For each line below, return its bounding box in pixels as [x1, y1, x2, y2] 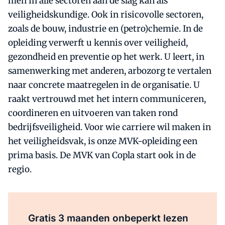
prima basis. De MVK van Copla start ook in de [8, 150, 196, 161]
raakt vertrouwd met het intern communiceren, [8, 93, 206, 104]
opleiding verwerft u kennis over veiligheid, [8, 37, 188, 48]
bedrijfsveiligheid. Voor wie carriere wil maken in [8, 122, 211, 133]
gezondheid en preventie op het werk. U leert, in [8, 51, 204, 62]
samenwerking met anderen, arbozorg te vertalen [8, 65, 211, 76]
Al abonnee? [71, 200, 113, 208]
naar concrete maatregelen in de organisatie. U [8, 79, 200, 90]
